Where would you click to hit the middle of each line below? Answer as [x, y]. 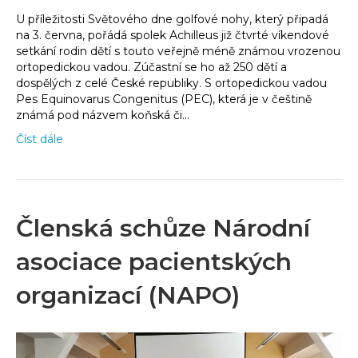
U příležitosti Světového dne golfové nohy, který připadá [172, 19]
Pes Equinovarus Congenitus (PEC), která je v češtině [164, 99]
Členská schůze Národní [163, 228]
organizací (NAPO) [128, 295]
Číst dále [40, 139]
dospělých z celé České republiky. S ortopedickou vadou [171, 83]
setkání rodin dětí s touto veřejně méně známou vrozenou [178, 51]
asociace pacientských [154, 261]
